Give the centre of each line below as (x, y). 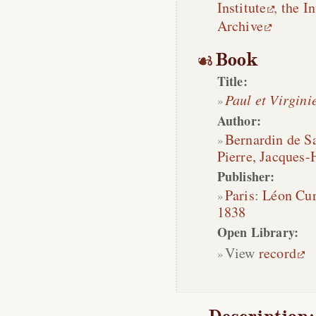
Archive (240, 26)
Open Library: (258, 232)
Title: (232, 81)
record (278, 253)
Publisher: (246, 176)
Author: (239, 121)
